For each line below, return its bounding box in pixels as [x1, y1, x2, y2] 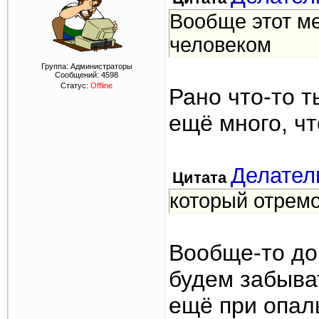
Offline [90, 81, 113, 90]
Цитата [172, 169, 226, 187]
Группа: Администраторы [41, 62, 132, 70]
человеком [169, 33, 271, 56]
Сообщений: [55, 70, 101, 79]
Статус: [61, 81, 90, 90]
